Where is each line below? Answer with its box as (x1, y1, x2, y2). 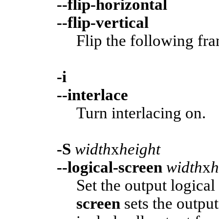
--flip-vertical (57, 14, 149, 32)
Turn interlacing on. (76, 104, 206, 122)
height (119, 140, 160, 158)
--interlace (57, 86, 128, 104)
